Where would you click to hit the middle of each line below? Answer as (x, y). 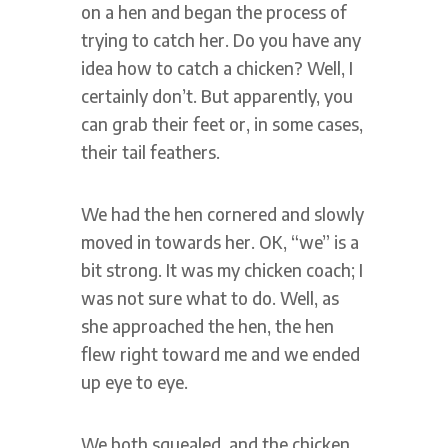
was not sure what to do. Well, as (209, 297)
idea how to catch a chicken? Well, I (216, 67)
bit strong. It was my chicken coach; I (221, 269)
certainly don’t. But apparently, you (216, 95)
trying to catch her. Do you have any (220, 39)
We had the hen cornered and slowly (222, 213)
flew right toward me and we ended (220, 353)
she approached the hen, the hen (207, 325)
